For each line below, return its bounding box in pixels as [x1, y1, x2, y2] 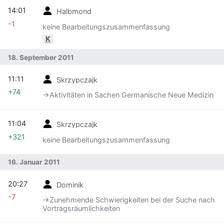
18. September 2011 [8, 53, 74, 61]
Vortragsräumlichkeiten [42, 204, 120, 213]
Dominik [56, 180, 83, 189]
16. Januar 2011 [8, 158, 60, 166]
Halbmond [56, 6, 91, 15]
